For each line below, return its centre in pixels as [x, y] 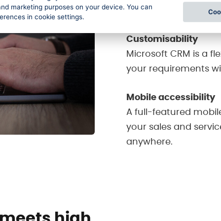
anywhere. [149, 142]
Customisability [162, 39]
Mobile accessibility [171, 97]
